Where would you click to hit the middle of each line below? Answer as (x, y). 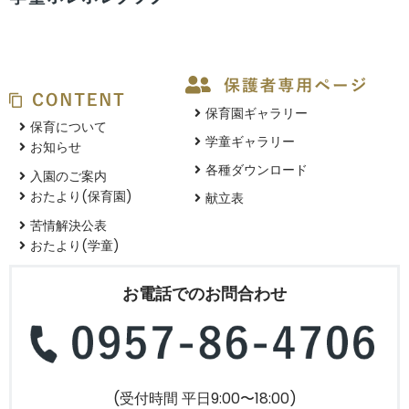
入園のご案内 (81, 177)
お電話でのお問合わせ (204, 294)
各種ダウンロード (257, 169)
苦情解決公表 (81, 226)
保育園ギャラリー (257, 113)
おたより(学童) (74, 246)
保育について (87, 127)
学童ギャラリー (251, 141)
